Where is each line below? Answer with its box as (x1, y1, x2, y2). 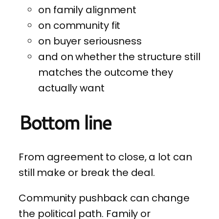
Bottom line (19, 108, 111, 136)
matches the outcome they (38, 66, 173, 80)
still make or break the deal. (19, 165, 155, 179)
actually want (38, 81, 105, 95)
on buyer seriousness (38, 34, 142, 48)
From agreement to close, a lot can (19, 150, 192, 164)
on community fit (38, 19, 121, 33)
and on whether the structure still (38, 50, 200, 64)
